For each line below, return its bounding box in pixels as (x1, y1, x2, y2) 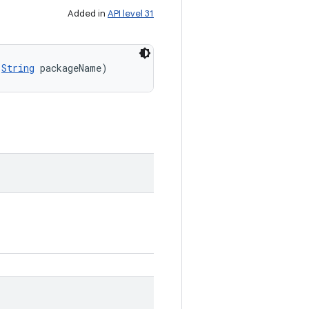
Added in (68, 8, 108, 19)
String (1, 61, 34, 74)
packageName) (34, 61, 108, 74)
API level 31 (108, 8, 154, 19)
